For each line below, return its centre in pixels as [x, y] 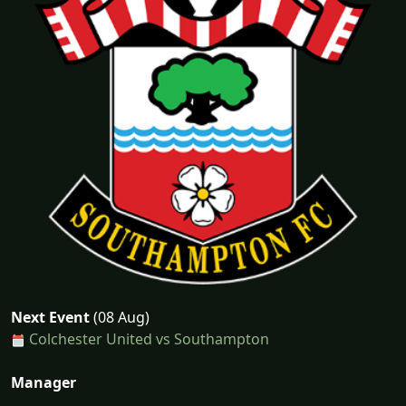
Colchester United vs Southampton [149, 339]
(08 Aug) [120, 317]
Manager [43, 382]
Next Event [50, 317]
